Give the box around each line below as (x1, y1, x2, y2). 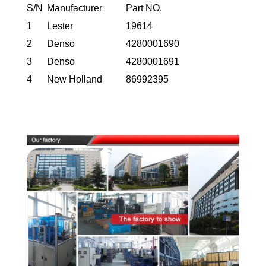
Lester (47, 21, 76, 31)
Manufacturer (47, 3, 103, 14)
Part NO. (126, 3, 163, 14)
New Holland (47, 74, 103, 85)
